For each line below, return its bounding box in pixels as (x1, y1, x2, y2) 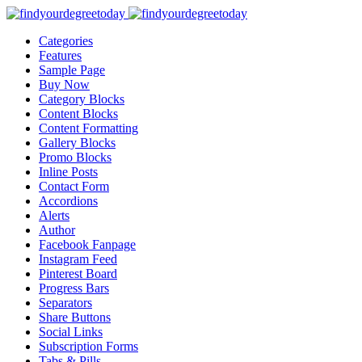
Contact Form (39, 179, 109, 193)
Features (39, 48, 82, 62)
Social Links (39, 325, 103, 339)
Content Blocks (39, 107, 118, 120)
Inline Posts (39, 165, 98, 179)
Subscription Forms (39, 339, 138, 353)
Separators (39, 296, 92, 309)
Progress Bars (39, 281, 109, 295)
